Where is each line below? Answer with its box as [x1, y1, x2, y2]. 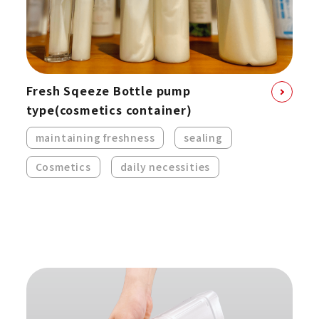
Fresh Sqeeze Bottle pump [26, 82, 191, 100]
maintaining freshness [35, 130, 155, 145]
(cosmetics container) [54, 101, 192, 119]
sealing [184, 130, 223, 145]
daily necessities [120, 159, 211, 174]
